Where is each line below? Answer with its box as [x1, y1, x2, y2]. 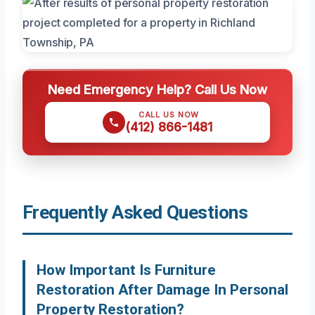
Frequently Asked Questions [22, 201, 248, 223]
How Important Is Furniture [37, 261, 216, 278]
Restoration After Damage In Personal [37, 281, 289, 298]
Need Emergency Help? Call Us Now [48, 81, 267, 97]
